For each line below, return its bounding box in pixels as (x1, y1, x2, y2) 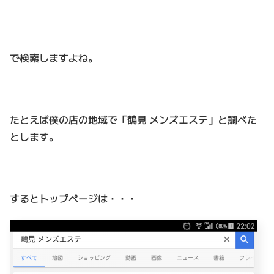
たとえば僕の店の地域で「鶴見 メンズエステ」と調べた (10, 112, 257, 127)
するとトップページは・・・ (10, 190, 137, 206)
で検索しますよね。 (10, 50, 98, 65)
